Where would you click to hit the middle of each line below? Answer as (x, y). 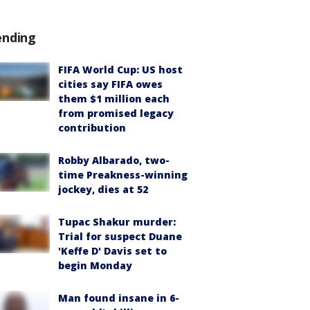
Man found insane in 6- (119, 298)
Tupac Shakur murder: (117, 222)
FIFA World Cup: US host (120, 70)
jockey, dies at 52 (103, 189)
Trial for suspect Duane (120, 236)
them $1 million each (114, 99)
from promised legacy (116, 113)
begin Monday (95, 265)
